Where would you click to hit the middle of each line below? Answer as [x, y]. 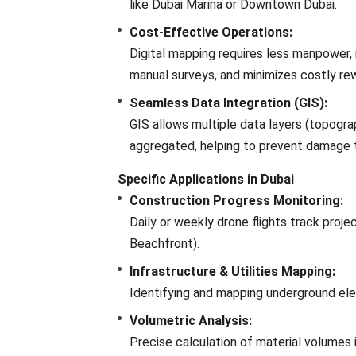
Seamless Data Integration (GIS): [228, 103]
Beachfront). [164, 244]
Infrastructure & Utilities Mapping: [232, 272]
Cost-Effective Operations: [211, 33]
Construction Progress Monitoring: [236, 201]
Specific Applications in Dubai [206, 180]
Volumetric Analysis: [191, 321]
